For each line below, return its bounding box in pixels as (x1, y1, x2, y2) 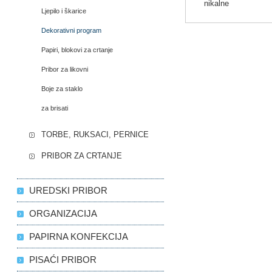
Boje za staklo (41, 85, 83, 93)
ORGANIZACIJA (29, 208, 98, 219)
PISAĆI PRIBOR (29, 254, 97, 265)
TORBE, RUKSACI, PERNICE (41, 130, 149, 140)
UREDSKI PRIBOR (29, 185, 108, 196)
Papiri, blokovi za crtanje (41, 46, 114, 54)
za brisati (41, 104, 69, 112)
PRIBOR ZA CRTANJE (41, 151, 123, 161)
